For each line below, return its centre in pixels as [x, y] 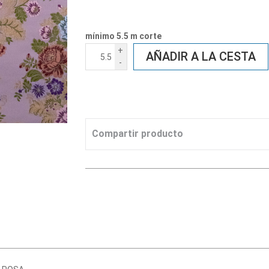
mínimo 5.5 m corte [123, 36]
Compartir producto [137, 134]
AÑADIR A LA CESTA [201, 56]
